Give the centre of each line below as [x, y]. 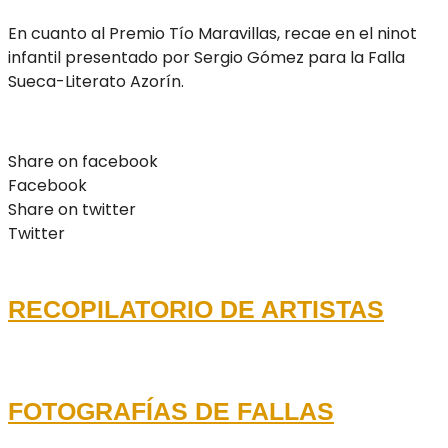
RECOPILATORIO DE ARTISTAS [196, 308]
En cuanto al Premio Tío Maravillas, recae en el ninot [212, 33]
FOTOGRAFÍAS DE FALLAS [171, 411]
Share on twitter [72, 209]
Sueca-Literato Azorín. [96, 81]
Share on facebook [83, 161]
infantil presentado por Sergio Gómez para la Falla [206, 57]
